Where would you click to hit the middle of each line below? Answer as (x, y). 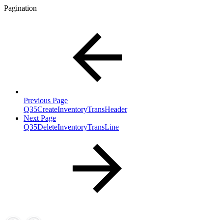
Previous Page (46, 101)
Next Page (40, 118)
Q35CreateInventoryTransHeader (75, 110)
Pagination (20, 8)
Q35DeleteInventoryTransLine (71, 127)
